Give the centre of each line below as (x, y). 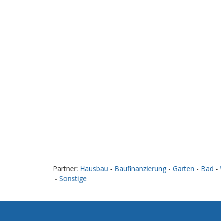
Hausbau (94, 168)
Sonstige (73, 178)
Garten (184, 168)
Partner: (66, 168)
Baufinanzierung (140, 168)
